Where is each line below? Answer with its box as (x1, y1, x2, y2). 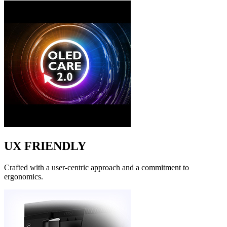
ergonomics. (4, 172, 43, 181)
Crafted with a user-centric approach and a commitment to (4, 163, 189, 172)
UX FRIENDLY (4, 139, 86, 153)
